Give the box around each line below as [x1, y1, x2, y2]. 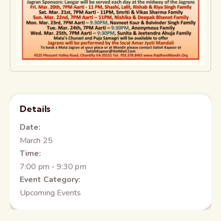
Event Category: [20, 174, 81, 185]
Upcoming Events [20, 187, 81, 198]
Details [20, 103, 51, 114]
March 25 [20, 135, 53, 146]
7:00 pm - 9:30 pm [20, 161, 86, 172]
